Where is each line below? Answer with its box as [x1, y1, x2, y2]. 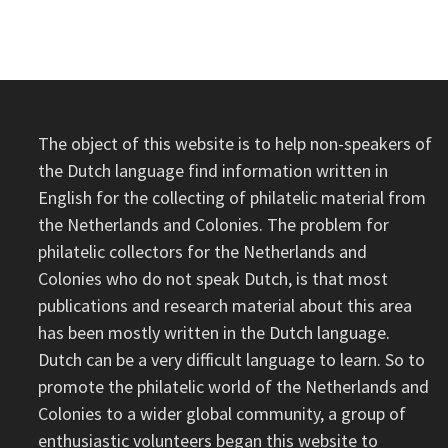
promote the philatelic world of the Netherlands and [38, 374, 430, 398]
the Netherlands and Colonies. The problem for [38, 212, 390, 236]
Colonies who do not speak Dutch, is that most [38, 266, 389, 290]
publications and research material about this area [38, 293, 413, 317]
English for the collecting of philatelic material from [38, 185, 427, 209]
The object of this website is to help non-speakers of [38, 131, 433, 155]
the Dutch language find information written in [38, 158, 389, 182]
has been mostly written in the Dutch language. [38, 320, 391, 344]
